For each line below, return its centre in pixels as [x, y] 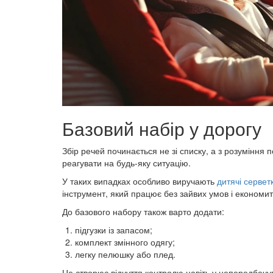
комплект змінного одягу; [125, 242]
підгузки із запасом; [114, 230]
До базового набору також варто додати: [143, 211]
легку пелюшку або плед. [125, 254]
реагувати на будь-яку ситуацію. [126, 163]
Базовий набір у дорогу [162, 128]
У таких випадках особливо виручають [140, 181]
